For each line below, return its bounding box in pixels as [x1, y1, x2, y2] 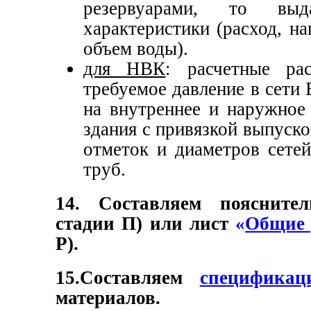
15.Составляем [56, 267, 183, 288]
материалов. [56, 287, 160, 308]
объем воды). [83, 38, 188, 60]
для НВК [83, 58, 166, 80]
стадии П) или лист [56, 213, 236, 235]
